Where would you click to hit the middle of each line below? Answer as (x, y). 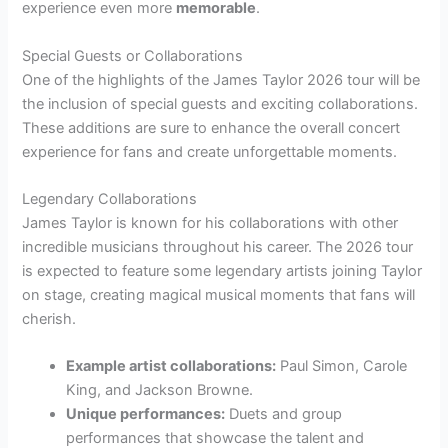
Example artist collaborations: (171, 366)
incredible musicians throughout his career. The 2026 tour (218, 246)
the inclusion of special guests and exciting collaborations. (220, 103)
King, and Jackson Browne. (160, 390)
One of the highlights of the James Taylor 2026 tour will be (221, 79)
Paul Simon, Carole (342, 366)
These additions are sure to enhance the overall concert (211, 127)
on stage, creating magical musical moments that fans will (219, 294)
